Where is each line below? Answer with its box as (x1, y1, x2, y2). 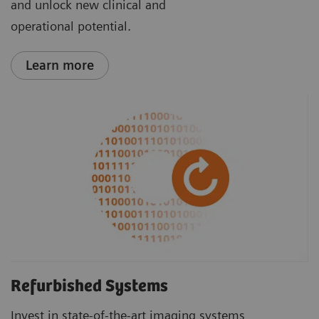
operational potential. (11, 19, 131, 34)
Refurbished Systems (11, 276, 168, 296)
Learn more (26, 58, 94, 73)
